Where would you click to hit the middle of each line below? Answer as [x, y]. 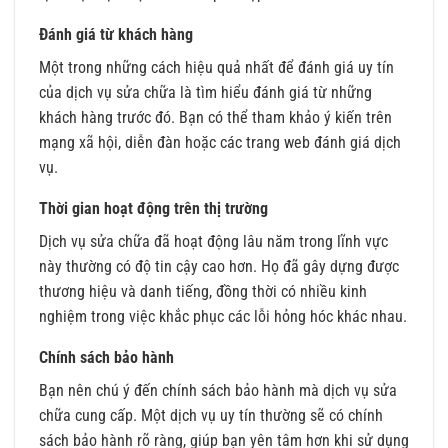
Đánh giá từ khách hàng [116, 35]
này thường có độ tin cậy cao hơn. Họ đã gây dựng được [219, 267]
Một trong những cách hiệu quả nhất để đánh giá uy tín [216, 68]
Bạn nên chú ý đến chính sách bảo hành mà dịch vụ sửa [218, 391]
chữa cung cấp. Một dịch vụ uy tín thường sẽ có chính [211, 416]
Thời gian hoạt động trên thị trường [153, 209]
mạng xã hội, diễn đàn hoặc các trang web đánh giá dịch [220, 143]
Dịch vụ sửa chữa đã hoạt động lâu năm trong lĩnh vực [213, 242]
